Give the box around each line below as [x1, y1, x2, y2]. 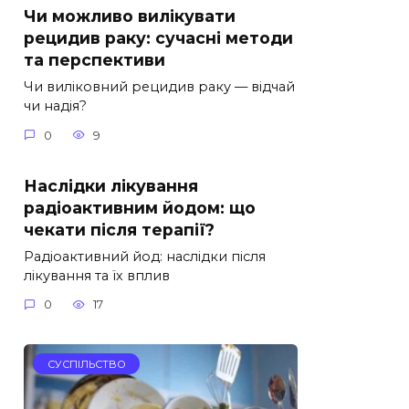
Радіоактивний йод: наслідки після [24, 247, 266, 265]
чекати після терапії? [24, 219, 215, 239]
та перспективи [24, 50, 165, 70]
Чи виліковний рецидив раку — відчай [24, 79, 295, 96]
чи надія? [24, 98, 87, 115]
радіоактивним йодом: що [24, 197, 256, 217]
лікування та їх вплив [24, 267, 170, 284]
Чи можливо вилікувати [24, 6, 236, 26]
